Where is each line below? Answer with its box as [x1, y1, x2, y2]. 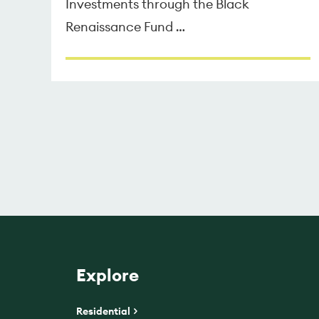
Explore [76, 264, 140, 286]
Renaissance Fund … [66, 18, 186, 35]
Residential [76, 305, 131, 318]
